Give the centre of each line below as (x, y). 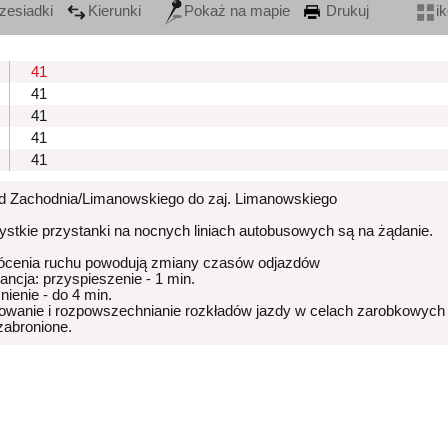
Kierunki (114, 11)
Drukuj (345, 11)
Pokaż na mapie (237, 11)
